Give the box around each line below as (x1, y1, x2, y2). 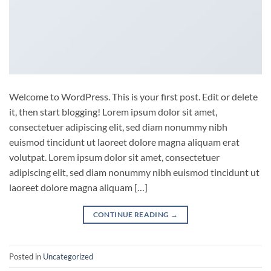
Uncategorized (43, 251, 93, 261)
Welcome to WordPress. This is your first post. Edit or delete (9, 91, 258, 103)
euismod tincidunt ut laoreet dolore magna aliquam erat (9, 136, 240, 148)
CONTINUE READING (93, 210, 171, 220)
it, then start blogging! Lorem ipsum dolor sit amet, (9, 106, 217, 118)
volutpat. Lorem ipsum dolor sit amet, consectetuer (9, 151, 220, 163)
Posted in (9, 251, 43, 261)
